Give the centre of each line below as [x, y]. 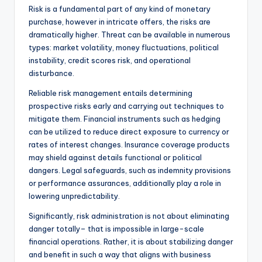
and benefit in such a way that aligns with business [120, 255]
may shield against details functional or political [115, 158]
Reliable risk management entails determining [111, 93]
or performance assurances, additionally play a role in [125, 183]
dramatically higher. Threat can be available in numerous [130, 35]
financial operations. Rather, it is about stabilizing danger [131, 242]
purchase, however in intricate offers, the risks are [120, 22]
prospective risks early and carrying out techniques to [126, 106]
